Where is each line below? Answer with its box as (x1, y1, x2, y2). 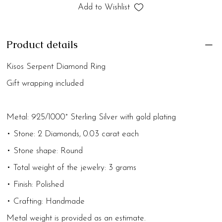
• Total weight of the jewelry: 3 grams (6, 164, 137, 172)
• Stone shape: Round (6, 147, 83, 156)
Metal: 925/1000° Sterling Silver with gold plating (6, 113, 176, 122)
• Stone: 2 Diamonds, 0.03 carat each (6, 130, 139, 139)
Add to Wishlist (77, 3, 130, 12)
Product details (6, 38, 78, 52)
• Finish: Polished (6, 180, 64, 189)
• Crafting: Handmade (6, 197, 85, 206)
